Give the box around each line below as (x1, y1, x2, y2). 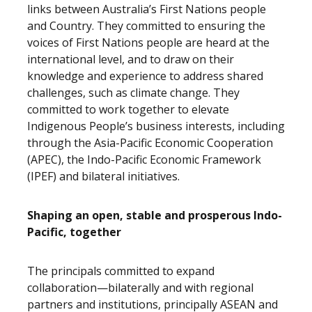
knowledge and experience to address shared (27, 68, 263, 84)
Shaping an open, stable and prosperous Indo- (27, 208, 282, 223)
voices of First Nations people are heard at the (27, 35, 270, 50)
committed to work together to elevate (27, 102, 229, 117)
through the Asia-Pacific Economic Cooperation (27, 135, 273, 150)
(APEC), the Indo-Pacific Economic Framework (27, 152, 261, 167)
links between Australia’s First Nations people (27, 1, 266, 17)
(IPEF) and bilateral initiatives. (27, 169, 180, 184)
